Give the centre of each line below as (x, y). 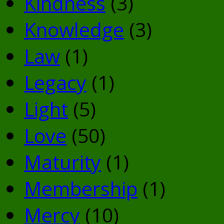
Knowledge (74, 29)
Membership (81, 188)
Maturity (62, 161)
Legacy (55, 82)
